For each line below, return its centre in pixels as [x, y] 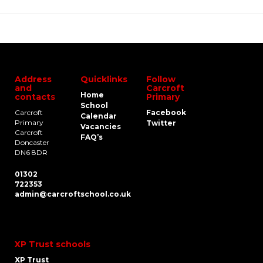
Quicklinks [104, 80]
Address [33, 80]
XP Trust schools [53, 245]
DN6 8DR [31, 153]
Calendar [99, 116]
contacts [35, 97]
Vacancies [101, 127]
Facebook [166, 113]
